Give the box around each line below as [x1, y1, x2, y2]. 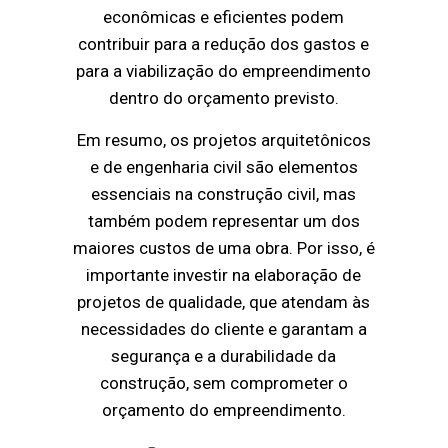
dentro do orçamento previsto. [108, 87, 339, 108]
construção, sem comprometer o [99, 372, 348, 393]
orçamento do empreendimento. [101, 399, 346, 420]
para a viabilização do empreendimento [76, 60, 372, 81]
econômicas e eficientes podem [103, 6, 345, 27]
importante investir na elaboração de [86, 264, 362, 285]
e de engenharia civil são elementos [89, 156, 358, 177]
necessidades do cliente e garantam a [80, 318, 367, 339]
